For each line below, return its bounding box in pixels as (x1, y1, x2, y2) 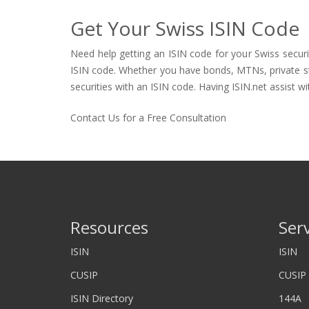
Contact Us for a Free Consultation (70, 111, 226, 124)
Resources (70, 216, 148, 239)
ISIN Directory (70, 292, 133, 305)
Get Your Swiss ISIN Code (70, 15, 299, 41)
